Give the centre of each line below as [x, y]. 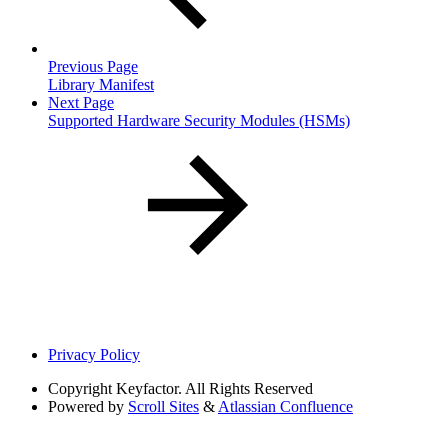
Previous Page [93, 66]
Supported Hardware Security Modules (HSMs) [199, 120]
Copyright [80, 388]
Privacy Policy [94, 354]
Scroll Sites [163, 406]
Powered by [86, 406]
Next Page [81, 102]
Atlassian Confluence [285, 406]
